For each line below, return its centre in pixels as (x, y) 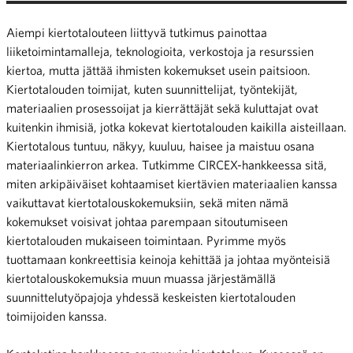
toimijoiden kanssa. (57, 316)
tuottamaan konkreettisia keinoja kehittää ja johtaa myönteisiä (168, 259)
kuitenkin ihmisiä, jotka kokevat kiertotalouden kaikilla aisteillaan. (176, 126)
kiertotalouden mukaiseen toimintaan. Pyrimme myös (146, 240)
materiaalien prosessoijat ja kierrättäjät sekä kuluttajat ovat (162, 108)
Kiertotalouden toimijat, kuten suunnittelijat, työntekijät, (152, 89)
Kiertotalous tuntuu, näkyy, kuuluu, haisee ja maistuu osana (160, 145)
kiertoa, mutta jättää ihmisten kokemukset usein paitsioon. (158, 70)
